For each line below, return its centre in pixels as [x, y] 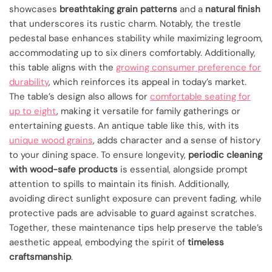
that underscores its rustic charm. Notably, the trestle [125, 23]
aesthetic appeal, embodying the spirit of [98, 242]
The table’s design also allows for [80, 96]
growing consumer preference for [189, 67]
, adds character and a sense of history [177, 140]
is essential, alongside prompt [183, 169]
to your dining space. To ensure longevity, [99, 155]
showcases [34, 9]
